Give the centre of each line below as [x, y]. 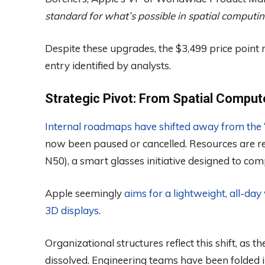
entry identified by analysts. [108, 65]
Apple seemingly [85, 193]
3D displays [72, 210]
